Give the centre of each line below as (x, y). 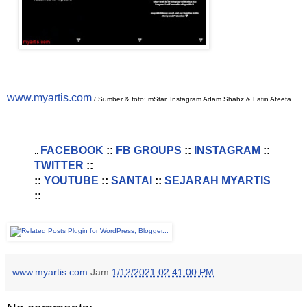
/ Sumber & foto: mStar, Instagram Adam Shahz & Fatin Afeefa (192, 99)
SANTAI (131, 181)
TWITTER (59, 166)
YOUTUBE (71, 181)
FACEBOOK (72, 151)
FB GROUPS (148, 151)
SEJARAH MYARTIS (217, 181)
